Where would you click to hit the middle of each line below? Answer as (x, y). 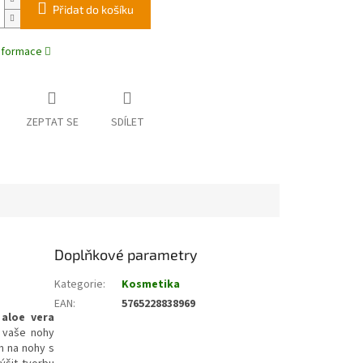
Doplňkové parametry (126, 254)
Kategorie (79, 284)
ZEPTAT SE (52, 123)
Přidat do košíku (93, 10)
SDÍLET (127, 123)
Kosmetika (151, 284)
